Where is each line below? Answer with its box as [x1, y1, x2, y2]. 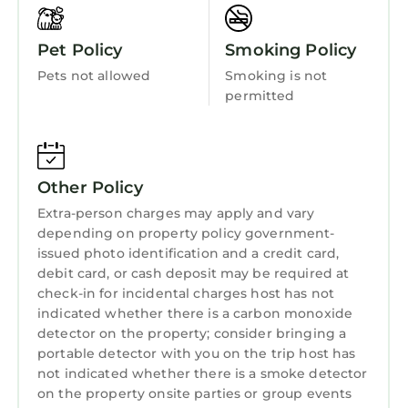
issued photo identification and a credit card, [37, 245, 340, 262]
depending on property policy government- [37, 225, 335, 242]
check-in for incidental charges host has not [37, 285, 335, 302]
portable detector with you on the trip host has [37, 345, 356, 362]
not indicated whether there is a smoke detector [37, 365, 368, 382]
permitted [225, 87, 295, 105]
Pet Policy [37, 40, 123, 61]
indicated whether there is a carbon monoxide [37, 305, 353, 322]
